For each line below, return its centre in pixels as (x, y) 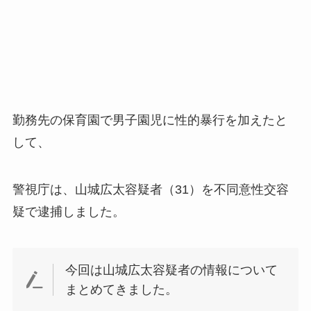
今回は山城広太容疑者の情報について (172, 270)
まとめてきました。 (122, 289)
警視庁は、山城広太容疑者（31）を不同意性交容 (150, 190)
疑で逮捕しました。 (68, 212)
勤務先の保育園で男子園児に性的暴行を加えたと (150, 120)
